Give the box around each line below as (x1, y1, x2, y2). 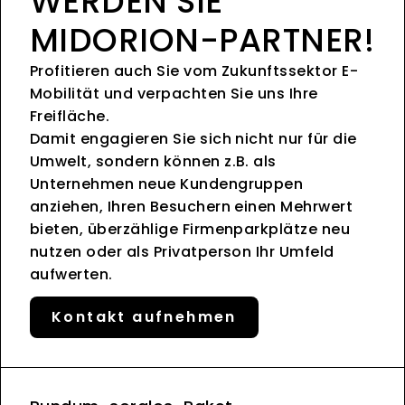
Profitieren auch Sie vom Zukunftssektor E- (30, 60, 359, 81)
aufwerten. (30, 263, 113, 285)
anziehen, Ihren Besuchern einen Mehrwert (30, 195, 353, 217)
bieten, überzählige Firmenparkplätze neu (30, 218, 351, 240)
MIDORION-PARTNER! (30, 16, 375, 63)
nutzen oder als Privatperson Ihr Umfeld (30, 240, 334, 262)
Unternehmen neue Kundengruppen (30, 173, 304, 194)
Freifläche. (30, 105, 110, 127)
